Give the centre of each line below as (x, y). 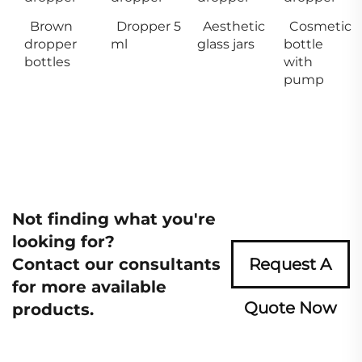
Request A (290, 265)
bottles (47, 62)
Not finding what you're (114, 219)
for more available (89, 287)
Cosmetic (320, 27)
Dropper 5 (149, 27)
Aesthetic (234, 27)
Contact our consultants (116, 265)
